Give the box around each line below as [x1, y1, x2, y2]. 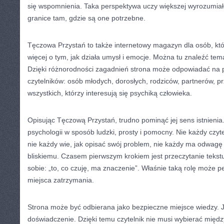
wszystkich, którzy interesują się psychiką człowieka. [27, 89, 192, 97]
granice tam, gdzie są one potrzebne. [27, 14, 145, 22]
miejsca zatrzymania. [27, 176, 94, 184]
